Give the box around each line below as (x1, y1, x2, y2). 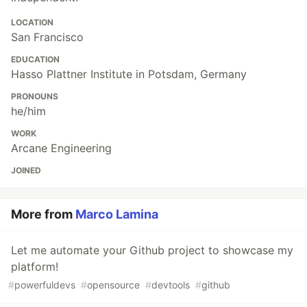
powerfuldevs (14, 279, 75, 291)
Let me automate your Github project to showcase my (11, 243, 293, 258)
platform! (11, 260, 58, 274)
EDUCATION (11, 54, 60, 65)
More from (11, 207, 75, 222)
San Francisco (11, 30, 84, 45)
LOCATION (11, 17, 53, 28)
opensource (87, 279, 140, 291)
